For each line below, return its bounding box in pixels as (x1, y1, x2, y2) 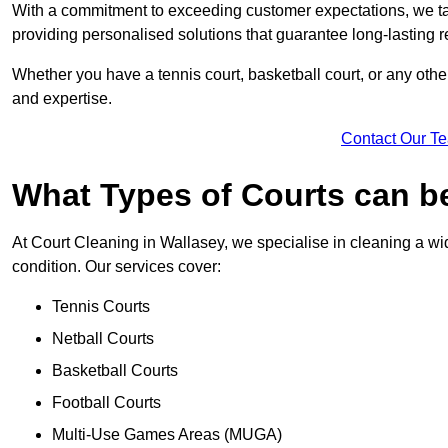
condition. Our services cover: (12, 258, 221, 276)
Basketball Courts (52, 362, 178, 380)
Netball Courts (52, 330, 154, 348)
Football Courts (52, 394, 161, 412)
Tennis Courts (52, 298, 150, 316)
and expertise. (12, 90, 112, 108)
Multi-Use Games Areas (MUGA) (52, 426, 282, 444)
